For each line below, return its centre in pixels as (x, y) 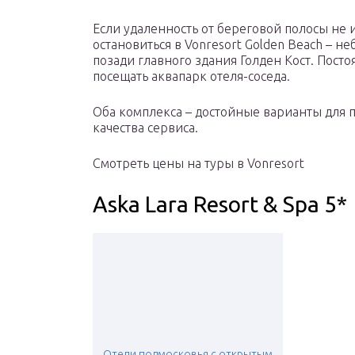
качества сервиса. (145, 128)
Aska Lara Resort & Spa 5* (220, 204)
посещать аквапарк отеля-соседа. (191, 76)
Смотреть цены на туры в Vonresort (198, 164)
